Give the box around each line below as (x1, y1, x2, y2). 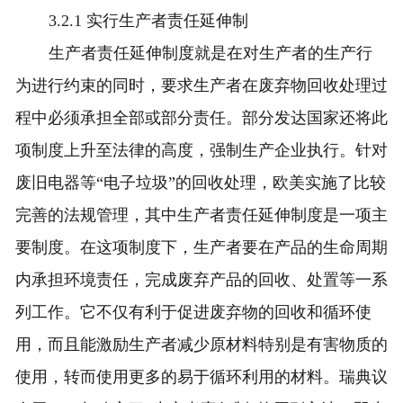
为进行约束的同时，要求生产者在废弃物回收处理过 (14, 76, 388, 95)
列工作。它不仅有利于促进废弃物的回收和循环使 (14, 303, 372, 322)
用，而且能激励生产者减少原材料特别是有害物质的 (14, 336, 388, 354)
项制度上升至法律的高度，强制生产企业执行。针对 (14, 141, 388, 160)
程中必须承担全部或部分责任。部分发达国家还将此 (14, 109, 388, 128)
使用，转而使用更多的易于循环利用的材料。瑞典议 (14, 368, 388, 387)
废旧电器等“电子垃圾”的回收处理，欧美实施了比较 (14, 174, 386, 193)
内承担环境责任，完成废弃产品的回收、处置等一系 (14, 271, 388, 290)
